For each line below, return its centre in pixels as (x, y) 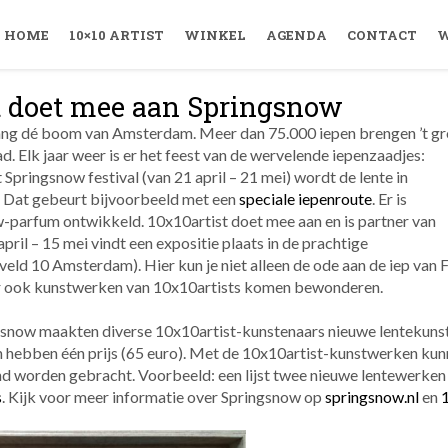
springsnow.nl (371, 396)
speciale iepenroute (305, 198)
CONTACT (382, 35)
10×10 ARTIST (116, 35)
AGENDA (296, 35)
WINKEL (215, 35)
